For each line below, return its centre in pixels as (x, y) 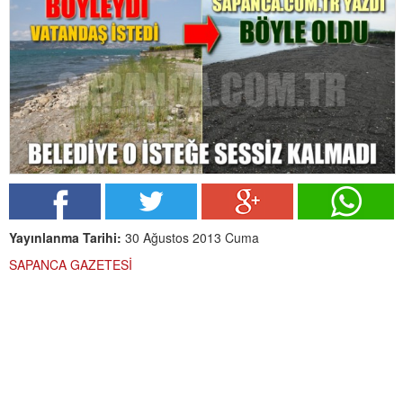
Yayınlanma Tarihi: (65, 238)
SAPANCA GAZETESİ (71, 265)
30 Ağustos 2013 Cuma (190, 238)
